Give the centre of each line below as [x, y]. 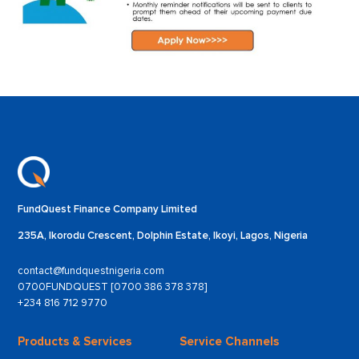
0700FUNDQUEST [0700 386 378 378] [113, 287]
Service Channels [229, 342]
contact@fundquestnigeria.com [91, 271]
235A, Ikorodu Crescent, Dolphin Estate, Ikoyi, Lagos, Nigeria [163, 236]
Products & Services [75, 342]
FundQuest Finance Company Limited [108, 209]
